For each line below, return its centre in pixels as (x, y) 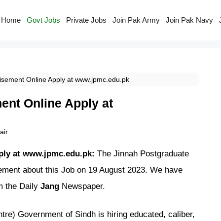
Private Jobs (86, 20)
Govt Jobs (43, 20)
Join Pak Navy (189, 20)
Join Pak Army (136, 20)
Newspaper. (82, 186)
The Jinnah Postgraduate (143, 153)
